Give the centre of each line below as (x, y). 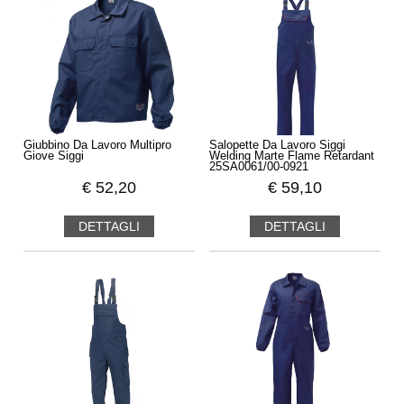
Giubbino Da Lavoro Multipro (97, 146)
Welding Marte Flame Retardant (292, 156)
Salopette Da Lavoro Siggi (278, 146)
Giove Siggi (53, 156)
